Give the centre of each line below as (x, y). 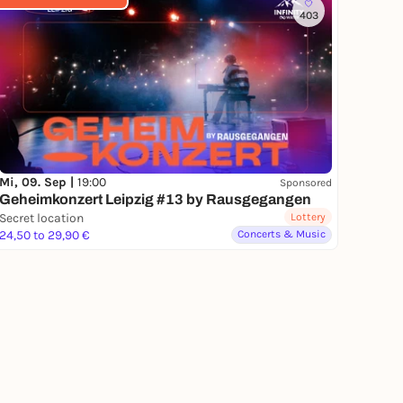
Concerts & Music (282, 234)
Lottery (308, 217)
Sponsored (306, 182)
